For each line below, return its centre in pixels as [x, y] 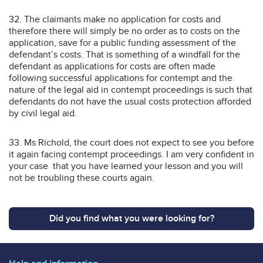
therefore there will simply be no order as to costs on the [124, 31]
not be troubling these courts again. [82, 178]
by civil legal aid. [43, 113]
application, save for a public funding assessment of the [122, 43]
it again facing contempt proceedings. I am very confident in [131, 154]
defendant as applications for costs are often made [112, 66]
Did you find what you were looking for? [131, 218]
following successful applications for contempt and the [121, 78]
